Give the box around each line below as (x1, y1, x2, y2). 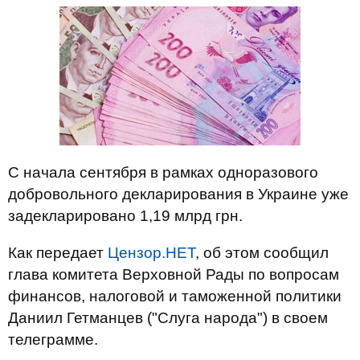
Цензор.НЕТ (108, 244, 195, 261)
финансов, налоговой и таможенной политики (8, 288, 342, 305)
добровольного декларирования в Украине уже (8, 186, 349, 202)
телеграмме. (8, 331, 98, 348)
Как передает (8, 244, 108, 261)
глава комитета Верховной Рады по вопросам (8, 266, 339, 283)
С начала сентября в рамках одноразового (8, 164, 318, 181)
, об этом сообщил (195, 244, 329, 261)
